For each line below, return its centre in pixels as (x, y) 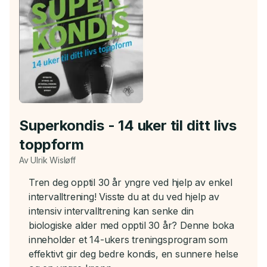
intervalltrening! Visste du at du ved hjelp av (124, 196)
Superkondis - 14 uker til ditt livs (128, 125)
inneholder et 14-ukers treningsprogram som (128, 239)
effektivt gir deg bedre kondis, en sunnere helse (133, 254)
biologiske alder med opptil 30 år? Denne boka (131, 225)
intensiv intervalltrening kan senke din (111, 211)
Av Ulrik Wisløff (47, 160)
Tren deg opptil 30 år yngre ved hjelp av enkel (131, 182)
